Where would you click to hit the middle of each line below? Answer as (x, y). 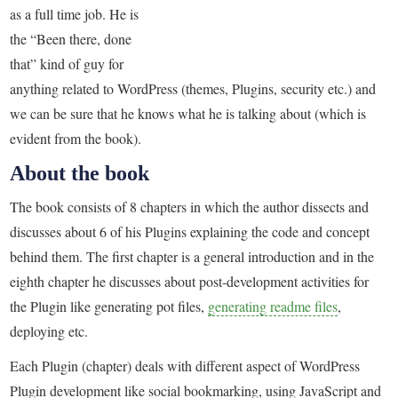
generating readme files (273, 306)
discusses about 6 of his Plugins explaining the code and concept (190, 232)
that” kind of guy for (67, 64)
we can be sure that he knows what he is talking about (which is (188, 114)
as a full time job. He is (75, 14)
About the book (80, 173)
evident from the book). (76, 139)
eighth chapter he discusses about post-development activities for (190, 282)
